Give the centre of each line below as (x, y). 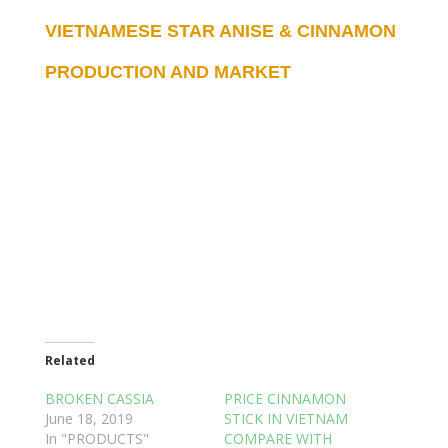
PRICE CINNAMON (284, 398)
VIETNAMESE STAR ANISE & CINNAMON (220, 30)
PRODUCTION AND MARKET (167, 71)
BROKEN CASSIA (99, 398)
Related (69, 360)
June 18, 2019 (88, 418)
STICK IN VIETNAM (285, 418)
